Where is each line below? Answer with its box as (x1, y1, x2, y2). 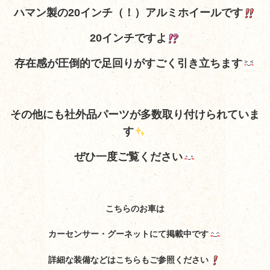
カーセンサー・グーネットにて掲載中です (48, 229, 209, 239)
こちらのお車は (105, 204, 165, 214)
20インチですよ (90, 32, 167, 45)
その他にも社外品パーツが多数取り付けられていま (10, 108, 260, 121)
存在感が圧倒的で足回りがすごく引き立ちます (14, 57, 242, 70)
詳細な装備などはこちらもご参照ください (48, 254, 209, 265)
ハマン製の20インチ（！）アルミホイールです (14, 6, 243, 19)
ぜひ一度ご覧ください (74, 151, 183, 163)
